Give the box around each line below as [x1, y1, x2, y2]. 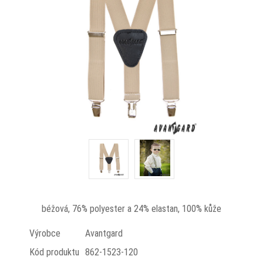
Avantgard [85, 228, 123, 239]
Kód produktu [29, 247, 79, 258]
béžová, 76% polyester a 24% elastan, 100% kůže [42, 203, 221, 214]
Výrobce [29, 228, 60, 239]
